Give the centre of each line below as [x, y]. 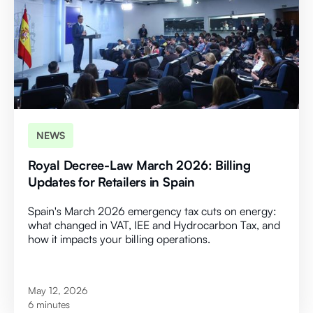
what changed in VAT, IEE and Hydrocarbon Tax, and [154, 225]
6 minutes [49, 305]
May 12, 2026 [58, 291]
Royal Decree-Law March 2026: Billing [139, 165]
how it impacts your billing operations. [119, 239]
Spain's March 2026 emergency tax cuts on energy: [152, 211]
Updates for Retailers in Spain [111, 182]
